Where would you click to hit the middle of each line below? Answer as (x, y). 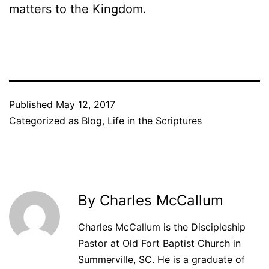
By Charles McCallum (151, 200)
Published (32, 104)
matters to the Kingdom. (78, 9)
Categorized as (45, 120)
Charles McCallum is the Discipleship (162, 227)
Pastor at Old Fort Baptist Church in (159, 243)
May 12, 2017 (86, 104)
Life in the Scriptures (155, 120)
